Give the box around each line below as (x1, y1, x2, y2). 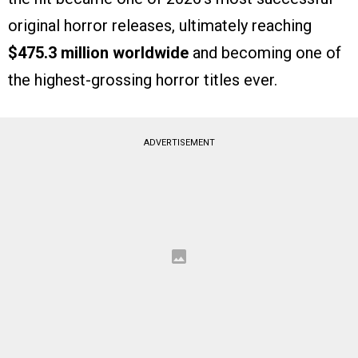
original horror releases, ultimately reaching (8, 15, 312, 35)
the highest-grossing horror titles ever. (8, 70, 277, 89)
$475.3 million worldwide (8, 42, 189, 62)
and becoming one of (189, 42, 341, 62)
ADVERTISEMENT (143, 137, 215, 148)
